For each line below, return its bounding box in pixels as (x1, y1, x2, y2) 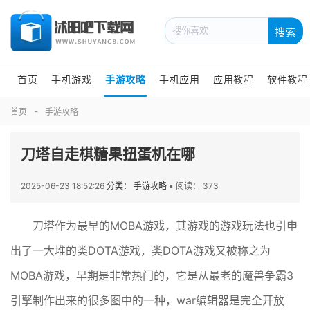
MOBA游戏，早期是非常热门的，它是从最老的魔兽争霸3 (10, 268, 293, 282)
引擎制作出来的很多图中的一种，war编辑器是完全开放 (10, 293, 284, 307)
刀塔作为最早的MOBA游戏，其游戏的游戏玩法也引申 (33, 219, 298, 232)
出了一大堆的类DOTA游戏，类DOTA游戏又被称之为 (10, 244, 271, 257)
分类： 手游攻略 (107, 181, 169, 191)
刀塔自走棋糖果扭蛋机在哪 (21, 145, 195, 163)
